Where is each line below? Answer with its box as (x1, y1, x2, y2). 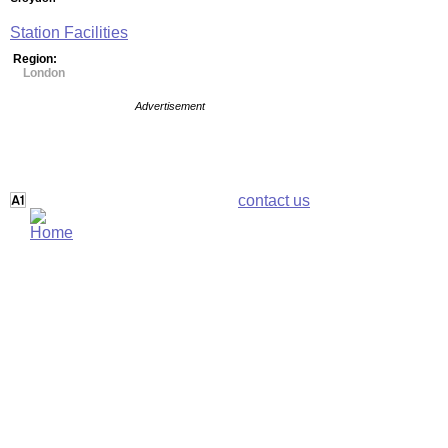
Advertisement (135, 100, 205, 112)
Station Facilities (10, 24, 128, 41)
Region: (13, 52, 57, 66)
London (23, 66, 65, 80)
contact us (238, 192, 310, 209)
